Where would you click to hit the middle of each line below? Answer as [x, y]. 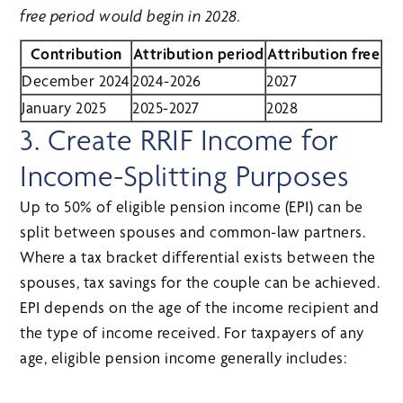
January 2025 [64, 108]
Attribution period [198, 54]
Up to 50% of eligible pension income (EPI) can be [192, 207]
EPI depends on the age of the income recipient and [200, 308]
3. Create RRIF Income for [179, 140]
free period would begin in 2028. [130, 16]
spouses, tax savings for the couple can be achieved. [200, 282]
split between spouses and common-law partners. [193, 232]
